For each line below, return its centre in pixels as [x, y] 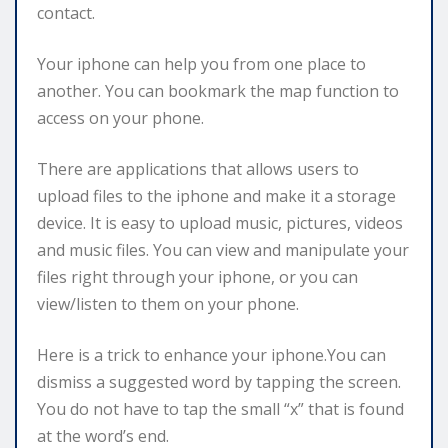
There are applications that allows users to [198, 168]
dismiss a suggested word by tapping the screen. [219, 381]
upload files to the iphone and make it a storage [216, 195]
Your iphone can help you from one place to [201, 63]
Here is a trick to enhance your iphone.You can [211, 354]
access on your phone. [120, 117]
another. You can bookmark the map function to [218, 90]
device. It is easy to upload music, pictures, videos [220, 222]
